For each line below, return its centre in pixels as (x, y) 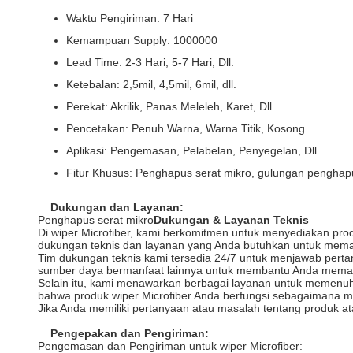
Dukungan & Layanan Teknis (231, 220)
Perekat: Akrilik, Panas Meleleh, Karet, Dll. (171, 106)
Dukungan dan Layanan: (117, 207)
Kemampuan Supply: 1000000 (142, 40)
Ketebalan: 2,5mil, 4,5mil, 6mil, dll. (151, 84)
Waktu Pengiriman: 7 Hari (130, 18)
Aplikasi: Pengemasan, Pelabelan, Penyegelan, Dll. (193, 150)
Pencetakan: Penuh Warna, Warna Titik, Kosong (186, 128)
